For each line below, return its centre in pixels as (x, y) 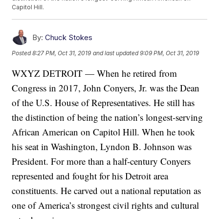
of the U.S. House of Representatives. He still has (103, 103)
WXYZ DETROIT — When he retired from (95, 73)
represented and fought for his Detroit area (90, 176)
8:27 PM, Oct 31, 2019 (62, 53)
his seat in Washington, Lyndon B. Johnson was (102, 147)
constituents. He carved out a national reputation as (107, 191)
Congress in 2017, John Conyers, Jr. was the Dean (106, 88)
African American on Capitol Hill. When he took (104, 132)
